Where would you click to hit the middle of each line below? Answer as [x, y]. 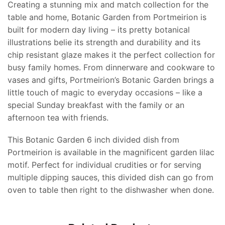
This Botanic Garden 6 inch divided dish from [93, 139]
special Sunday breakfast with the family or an [96, 105]
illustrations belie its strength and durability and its [104, 42]
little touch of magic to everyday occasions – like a [105, 93]
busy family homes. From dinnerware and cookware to [111, 68]
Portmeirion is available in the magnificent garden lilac [111, 152]
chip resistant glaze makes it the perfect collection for [111, 55]
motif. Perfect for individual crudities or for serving [104, 164]
